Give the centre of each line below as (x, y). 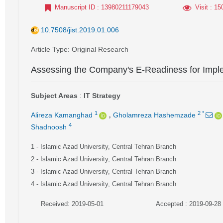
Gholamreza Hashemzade (154, 115)
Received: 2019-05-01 (72, 204)
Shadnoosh (49, 127)
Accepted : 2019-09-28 (188, 204)
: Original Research (98, 49)
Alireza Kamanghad (62, 115)
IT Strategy (102, 96)
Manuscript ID (75, 7)
